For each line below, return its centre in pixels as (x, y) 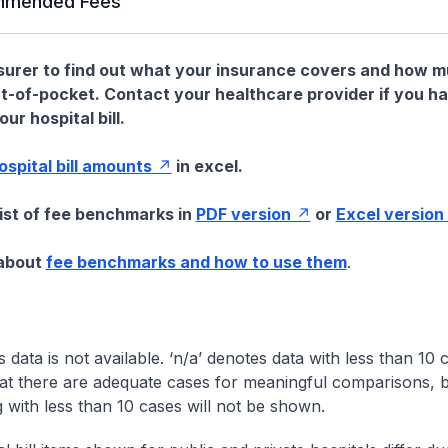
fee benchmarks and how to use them (196, 262)
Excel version (389, 214)
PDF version (243, 214)
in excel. (207, 166)
